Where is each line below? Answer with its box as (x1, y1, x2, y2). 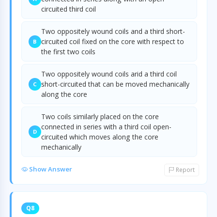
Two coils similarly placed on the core (41, 112, 159, 121)
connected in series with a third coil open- (41, 122, 171, 131)
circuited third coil (41, 4, 96, 14)
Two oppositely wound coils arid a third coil (41, 69, 177, 78)
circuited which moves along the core (41, 132, 158, 141)
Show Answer (28, 165, 72, 173)
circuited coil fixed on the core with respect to (41, 37, 184, 46)
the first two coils (41, 47, 95, 56)
